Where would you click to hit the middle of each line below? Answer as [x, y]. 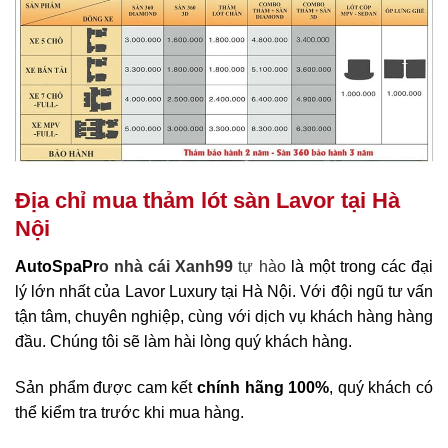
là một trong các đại [359, 266]
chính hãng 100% [261, 387]
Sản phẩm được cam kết [104, 387]
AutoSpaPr [57, 266]
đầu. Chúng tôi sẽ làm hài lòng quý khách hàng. [183, 341]
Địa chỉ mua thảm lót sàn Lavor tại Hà [207, 200]
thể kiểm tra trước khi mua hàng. [129, 412]
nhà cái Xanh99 [174, 266]
